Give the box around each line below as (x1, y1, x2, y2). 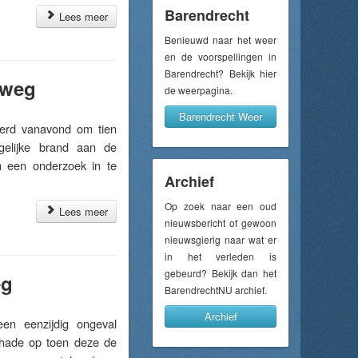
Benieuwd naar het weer (165, 33, 276, 46)
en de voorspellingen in (165, 50, 276, 63)
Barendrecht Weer (179, 109, 262, 124)
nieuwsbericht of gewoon (165, 216, 276, 229)
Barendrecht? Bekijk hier (165, 66, 276, 80)
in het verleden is (165, 249, 276, 263)
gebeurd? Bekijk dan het (165, 266, 276, 280)
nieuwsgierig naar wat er (165, 233, 276, 246)
